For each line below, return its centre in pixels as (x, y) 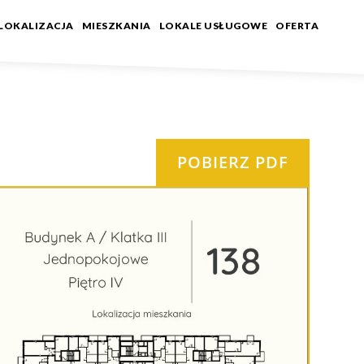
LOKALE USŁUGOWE (213, 26)
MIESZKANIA (116, 26)
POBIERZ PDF (232, 162)
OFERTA (297, 26)
